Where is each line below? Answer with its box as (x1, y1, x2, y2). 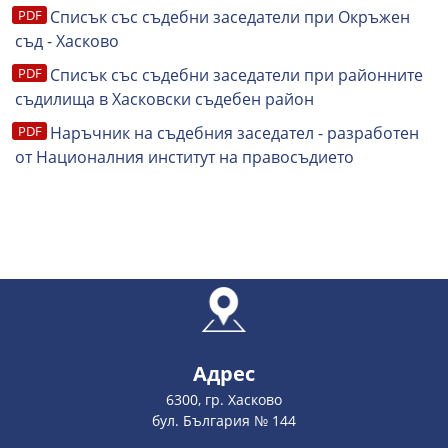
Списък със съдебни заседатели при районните (50, 64, 423, 86)
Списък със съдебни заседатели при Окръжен (50, 6, 410, 28)
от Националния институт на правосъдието (15, 146, 354, 168)
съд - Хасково (15, 30, 123, 52)
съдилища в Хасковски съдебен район (15, 88, 314, 110)
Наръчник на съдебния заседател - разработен (50, 122, 419, 144)
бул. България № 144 (152, 411, 296, 430)
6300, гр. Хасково (166, 390, 282, 409)
